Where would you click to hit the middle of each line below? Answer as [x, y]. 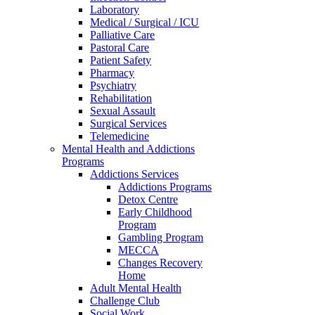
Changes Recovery [160, 263]
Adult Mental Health [136, 288]
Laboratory [115, 9]
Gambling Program [161, 237]
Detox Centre [148, 199]
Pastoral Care [120, 47]
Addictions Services [134, 174]
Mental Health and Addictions [128, 149]
